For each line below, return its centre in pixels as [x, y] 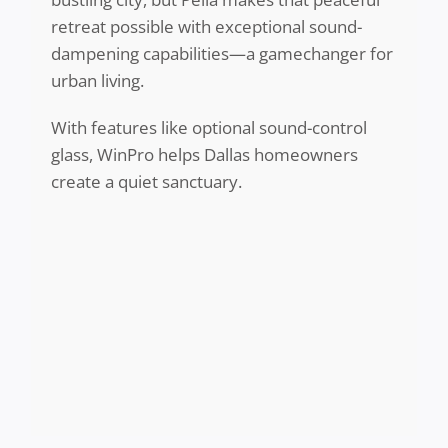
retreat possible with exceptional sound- [206, 27]
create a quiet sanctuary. [148, 182]
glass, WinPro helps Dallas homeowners [204, 155]
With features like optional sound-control [208, 128]
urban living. [97, 81]
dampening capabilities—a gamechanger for [221, 54]
